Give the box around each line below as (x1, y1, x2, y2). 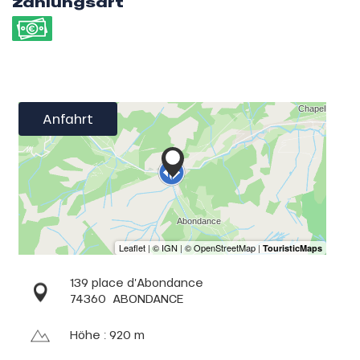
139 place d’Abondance (69, 275, 203, 291)
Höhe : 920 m (69, 326, 145, 342)
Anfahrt (43, 110, 93, 128)
